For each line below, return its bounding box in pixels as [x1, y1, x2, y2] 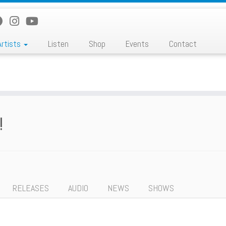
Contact [168, 38, 197, 49]
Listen [47, 38, 69, 49]
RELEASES [13, 182, 49, 194]
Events [125, 38, 149, 49]
